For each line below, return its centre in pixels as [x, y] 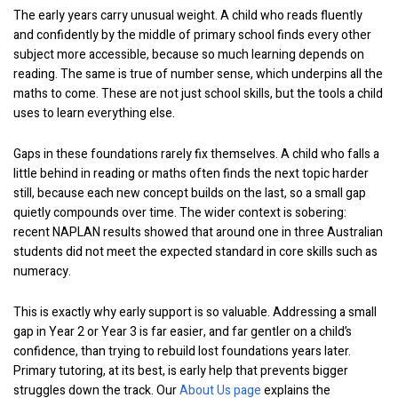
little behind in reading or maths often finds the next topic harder [191, 174]
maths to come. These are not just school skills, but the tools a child [198, 94]
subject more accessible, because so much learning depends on [189, 55]
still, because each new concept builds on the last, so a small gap [190, 193]
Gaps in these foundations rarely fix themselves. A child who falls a [196, 154]
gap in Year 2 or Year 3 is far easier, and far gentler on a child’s [183, 332]
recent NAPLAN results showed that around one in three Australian [198, 232]
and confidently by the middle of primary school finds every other [192, 35]
